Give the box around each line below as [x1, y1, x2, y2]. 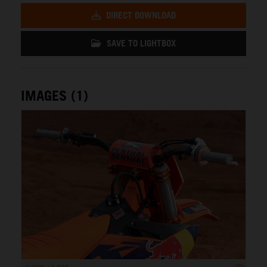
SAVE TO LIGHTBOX [104, 37, 176, 49]
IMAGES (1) [21, 86, 88, 104]
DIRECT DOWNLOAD [103, 9, 176, 21]
